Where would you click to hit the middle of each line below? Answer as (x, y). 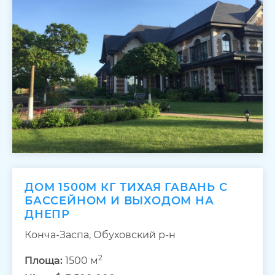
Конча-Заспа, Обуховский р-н (100, 235)
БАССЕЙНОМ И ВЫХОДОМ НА (119, 201)
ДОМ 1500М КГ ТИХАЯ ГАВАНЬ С (126, 188)
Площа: (44, 261)
